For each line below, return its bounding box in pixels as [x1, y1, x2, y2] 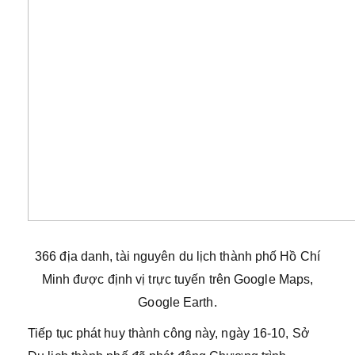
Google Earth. [138, 296, 217, 309]
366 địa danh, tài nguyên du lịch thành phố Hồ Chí [35, 250, 320, 263]
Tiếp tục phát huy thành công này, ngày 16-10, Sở [28, 326, 310, 340]
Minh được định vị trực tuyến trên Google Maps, [41, 273, 314, 286]
